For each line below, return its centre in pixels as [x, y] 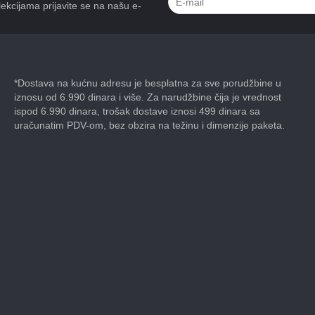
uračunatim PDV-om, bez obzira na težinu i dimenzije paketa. [149, 126]
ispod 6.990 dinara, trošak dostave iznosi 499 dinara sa [137, 111]
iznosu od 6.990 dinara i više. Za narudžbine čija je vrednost [148, 97]
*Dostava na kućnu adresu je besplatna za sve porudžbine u [148, 83]
